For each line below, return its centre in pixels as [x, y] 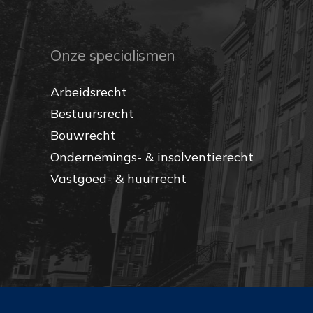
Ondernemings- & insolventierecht [152, 157]
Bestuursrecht [92, 114]
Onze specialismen [113, 55]
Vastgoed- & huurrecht [118, 179]
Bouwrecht [83, 136]
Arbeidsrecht [89, 92]
